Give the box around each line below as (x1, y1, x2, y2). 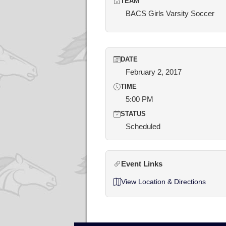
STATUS (121, 110, 146, 118)
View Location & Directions (121, 178, 206, 186)
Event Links (121, 159, 162, 168)
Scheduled (126, 122, 160, 131)
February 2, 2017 (126, 68, 182, 76)
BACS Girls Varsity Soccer (126, 9, 214, 18)
